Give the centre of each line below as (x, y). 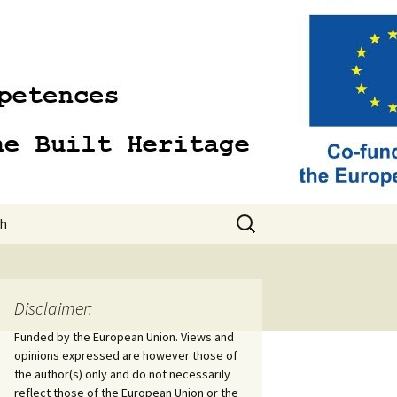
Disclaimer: (53, 308)
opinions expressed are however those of (126, 355)
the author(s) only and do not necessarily (122, 374)
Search (252, 214)
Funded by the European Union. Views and (124, 337)
